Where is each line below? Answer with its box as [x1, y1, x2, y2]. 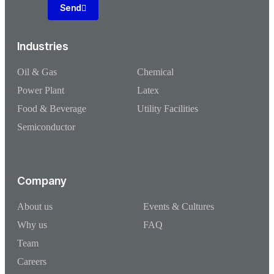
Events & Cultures [143, 201, 214, 212]
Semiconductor [17, 122, 75, 133]
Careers [17, 256, 46, 267]
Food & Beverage [17, 103, 86, 114]
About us [17, 201, 53, 212]
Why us [17, 220, 47, 231]
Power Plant [17, 85, 64, 96]
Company [17, 174, 67, 188]
